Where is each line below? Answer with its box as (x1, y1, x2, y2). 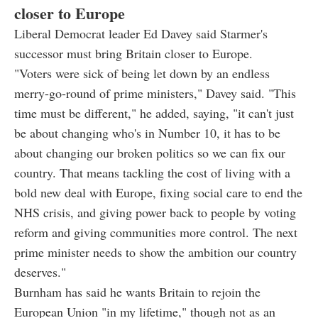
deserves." (14, 263, 66, 281)
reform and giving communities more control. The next (14, 224, 297, 241)
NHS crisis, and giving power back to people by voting (14, 204, 296, 221)
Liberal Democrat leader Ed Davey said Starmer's (14, 25, 268, 43)
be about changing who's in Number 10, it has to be (14, 124, 280, 142)
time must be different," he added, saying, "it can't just (14, 104, 294, 122)
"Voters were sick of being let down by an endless (14, 65, 270, 82)
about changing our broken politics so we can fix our (14, 144, 285, 162)
